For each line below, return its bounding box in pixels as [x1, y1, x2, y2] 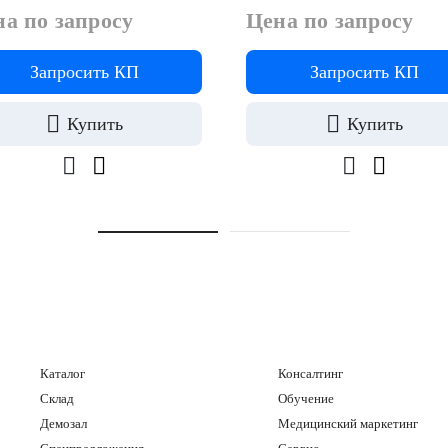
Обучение [278, 391, 334, 407]
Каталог [40, 366, 85, 382]
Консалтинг [278, 366, 343, 382]
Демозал [40, 416, 87, 432]
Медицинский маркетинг [278, 416, 418, 432]
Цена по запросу [246, 8, 414, 34]
